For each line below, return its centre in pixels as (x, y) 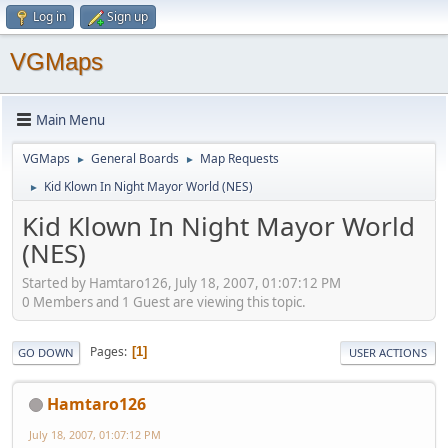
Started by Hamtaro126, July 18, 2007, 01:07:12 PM (181, 282)
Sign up (127, 16)
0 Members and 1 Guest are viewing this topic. (164, 301)
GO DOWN (46, 352)
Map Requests (239, 158)
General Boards (135, 158)
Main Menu (70, 119)
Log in (49, 16)
